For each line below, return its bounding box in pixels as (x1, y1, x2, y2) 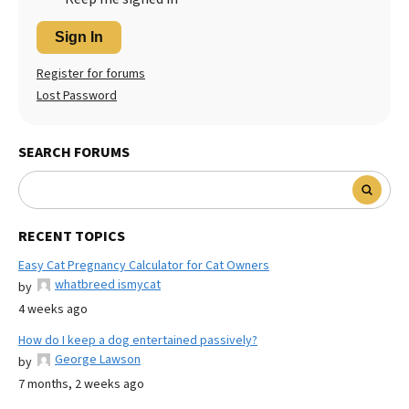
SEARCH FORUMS (18, 142, 130, 163)
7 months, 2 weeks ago (18, 374, 144, 393)
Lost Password (37, 86, 117, 105)
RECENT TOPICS (18, 225, 125, 246)
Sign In (55, 28, 103, 45)
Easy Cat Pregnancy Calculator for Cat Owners (18, 256, 269, 275)
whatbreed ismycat (55, 275, 161, 294)
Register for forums (37, 64, 145, 83)
